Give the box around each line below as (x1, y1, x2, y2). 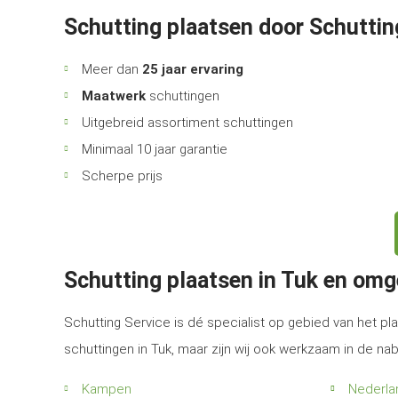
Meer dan (82, 61, 142, 77)
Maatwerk (82, 88, 146, 104)
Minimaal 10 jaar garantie (82, 141, 227, 157)
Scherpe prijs (82, 168, 163, 184)
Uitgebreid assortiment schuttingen (82, 115, 293, 131)
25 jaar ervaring (142, 61, 243, 77)
